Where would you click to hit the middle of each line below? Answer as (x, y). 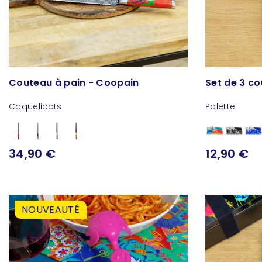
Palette (220, 107)
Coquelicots (35, 107)
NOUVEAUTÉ (51, 209)
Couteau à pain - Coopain (74, 83)
